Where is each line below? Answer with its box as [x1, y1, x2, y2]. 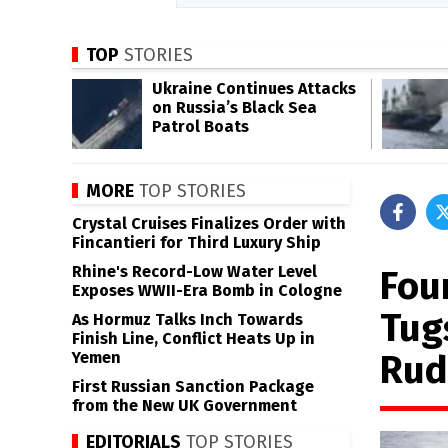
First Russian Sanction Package [72, 377, 314, 396]
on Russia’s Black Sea [152, 98, 317, 117]
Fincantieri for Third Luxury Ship [72, 233, 321, 252]
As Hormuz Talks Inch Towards [72, 310, 303, 329]
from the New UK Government [72, 396, 297, 415]
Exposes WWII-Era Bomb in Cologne [72, 281, 342, 300]
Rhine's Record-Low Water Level [72, 262, 317, 281]
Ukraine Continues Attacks [152, 79, 356, 98]
